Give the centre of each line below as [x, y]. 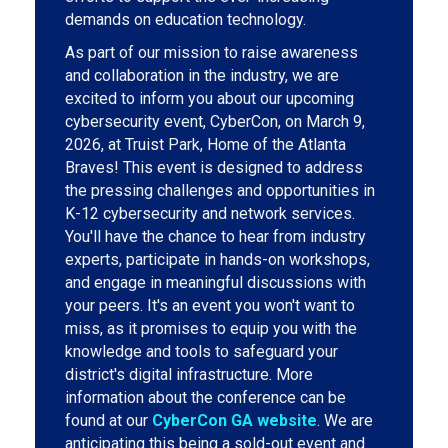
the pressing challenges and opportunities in [220, 190]
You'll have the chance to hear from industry [215, 236]
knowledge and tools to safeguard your [201, 351]
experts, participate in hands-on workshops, [217, 259]
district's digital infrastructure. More [189, 374]
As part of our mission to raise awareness [211, 52]
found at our [108, 420]
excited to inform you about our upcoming [209, 98]
